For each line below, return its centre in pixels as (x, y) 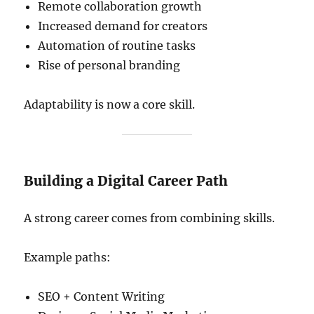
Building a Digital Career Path (126, 181)
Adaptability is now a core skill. (110, 104)
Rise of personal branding (109, 65)
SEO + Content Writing (102, 296)
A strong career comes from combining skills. (150, 218)
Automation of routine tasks (117, 46)
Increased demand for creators (123, 26)
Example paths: (68, 257)
